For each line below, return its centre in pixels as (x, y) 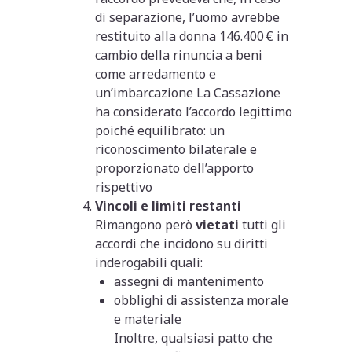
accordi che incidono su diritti (182, 243)
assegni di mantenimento (189, 281)
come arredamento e (156, 73)
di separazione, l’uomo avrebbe (188, 17)
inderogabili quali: (149, 262)
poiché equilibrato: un (160, 130)
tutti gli (263, 224)
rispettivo (124, 187)
